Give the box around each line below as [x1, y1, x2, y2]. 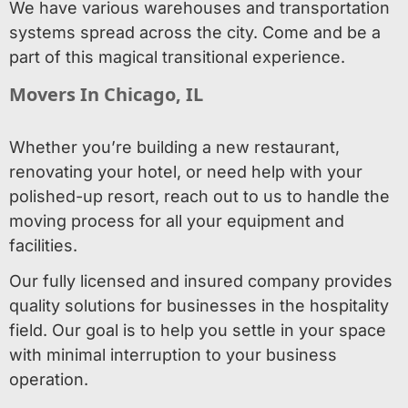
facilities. [9, 236, 77, 255]
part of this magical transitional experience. [9, 47, 345, 66]
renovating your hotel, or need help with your [9, 162, 362, 181]
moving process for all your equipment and [9, 211, 344, 230]
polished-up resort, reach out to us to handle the [9, 187, 390, 206]
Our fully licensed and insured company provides [9, 271, 393, 291]
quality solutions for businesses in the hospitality [9, 296, 389, 315]
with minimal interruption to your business [9, 345, 337, 364]
